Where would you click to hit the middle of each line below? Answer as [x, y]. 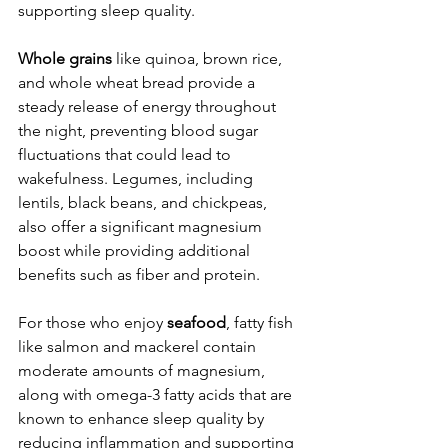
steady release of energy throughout [149, 106]
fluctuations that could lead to [126, 154]
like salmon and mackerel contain [139, 346]
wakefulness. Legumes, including [137, 178]
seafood [196, 322]
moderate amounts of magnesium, [143, 370]
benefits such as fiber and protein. [139, 274]
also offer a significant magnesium [142, 226]
